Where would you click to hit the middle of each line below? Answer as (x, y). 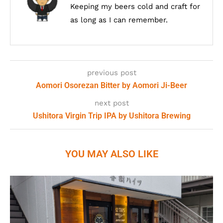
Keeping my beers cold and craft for (135, 7)
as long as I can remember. (119, 20)
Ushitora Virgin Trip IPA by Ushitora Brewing (111, 116)
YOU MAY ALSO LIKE (111, 154)
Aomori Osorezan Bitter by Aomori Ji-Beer (111, 86)
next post (111, 103)
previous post (111, 73)
